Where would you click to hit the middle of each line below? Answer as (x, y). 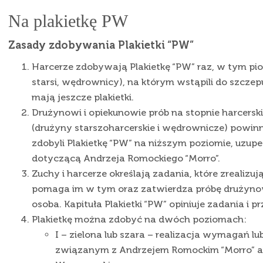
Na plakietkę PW (68, 21)
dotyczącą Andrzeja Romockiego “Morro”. (127, 158)
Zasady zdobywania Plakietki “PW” (101, 45)
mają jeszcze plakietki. (84, 97)
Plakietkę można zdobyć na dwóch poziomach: (139, 219)
